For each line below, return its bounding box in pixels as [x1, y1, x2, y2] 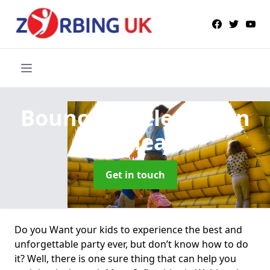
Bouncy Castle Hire [20, 102, 229, 133]
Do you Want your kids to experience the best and [14, 222, 242, 236]
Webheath [79, 127, 191, 157]
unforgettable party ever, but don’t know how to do [14, 237, 248, 251]
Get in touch [105, 168, 165, 181]
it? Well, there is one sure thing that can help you [14, 251, 236, 265]
